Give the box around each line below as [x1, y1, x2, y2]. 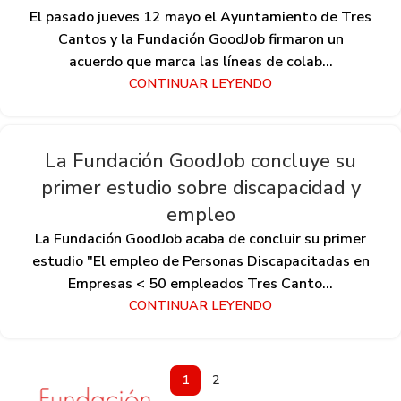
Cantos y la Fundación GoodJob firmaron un [57, 30, 344, 50]
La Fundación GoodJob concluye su [45, 148, 356, 175]
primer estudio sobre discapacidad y [40, 175, 361, 202]
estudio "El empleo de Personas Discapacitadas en [31, 252, 370, 272]
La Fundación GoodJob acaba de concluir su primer [35, 229, 366, 250]
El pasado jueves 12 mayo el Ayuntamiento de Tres [30, 7, 371, 28]
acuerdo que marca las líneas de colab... [68, 52, 333, 73]
